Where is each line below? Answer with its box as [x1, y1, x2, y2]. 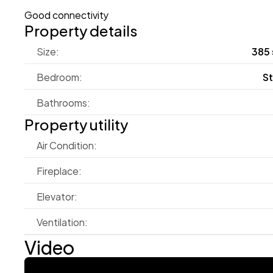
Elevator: [37, 188, 77, 204]
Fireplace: [37, 162, 82, 179]
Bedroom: [37, 68, 82, 85]
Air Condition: [37, 136, 97, 153]
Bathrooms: [37, 94, 90, 110]
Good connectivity [24, 6, 109, 23]
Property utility [24, 112, 128, 136]
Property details [24, 18, 138, 42]
